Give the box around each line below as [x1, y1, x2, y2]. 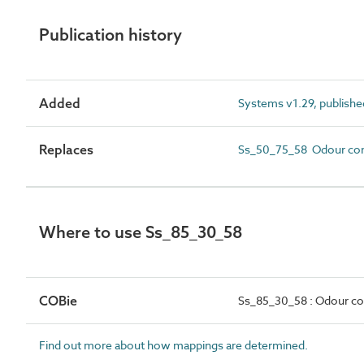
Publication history [39, 24, 182, 45]
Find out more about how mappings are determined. [39, 336, 308, 353]
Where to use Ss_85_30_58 [39, 221, 242, 242]
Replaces [39, 141, 93, 158]
